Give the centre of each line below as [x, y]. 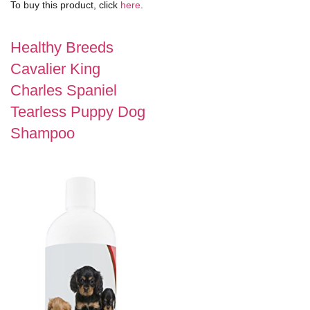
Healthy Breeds [62, 47]
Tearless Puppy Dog [78, 111]
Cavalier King [55, 69]
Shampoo [43, 133]
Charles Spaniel [64, 90]
